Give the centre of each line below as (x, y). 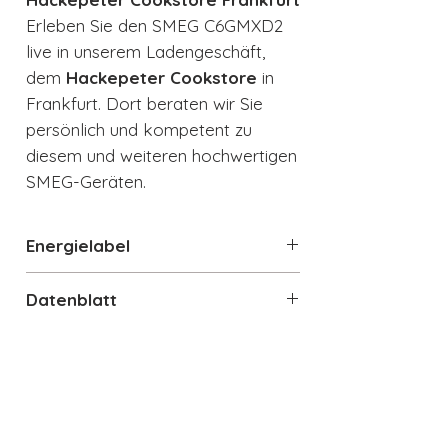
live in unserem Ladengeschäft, (145, 52)
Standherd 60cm (110, 393)
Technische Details (103, 354)
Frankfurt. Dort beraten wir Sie (144, 104)
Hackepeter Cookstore (161, 78)
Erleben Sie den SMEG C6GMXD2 (154, 26)
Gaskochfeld (95, 418)
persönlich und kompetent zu (139, 130)
